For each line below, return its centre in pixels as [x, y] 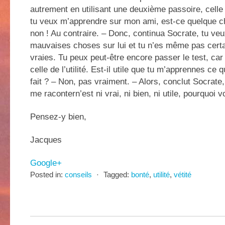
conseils [78, 175]
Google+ [46, 163]
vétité [183, 175]
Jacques [46, 140]
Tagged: [116, 175]
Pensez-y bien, [58, 117]
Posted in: [46, 175]
